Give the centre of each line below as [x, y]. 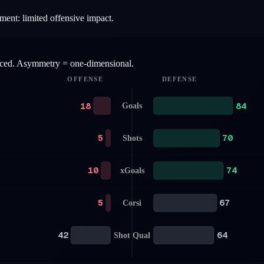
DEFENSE [179, 79]
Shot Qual [132, 235]
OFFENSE [85, 79]
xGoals [132, 170]
